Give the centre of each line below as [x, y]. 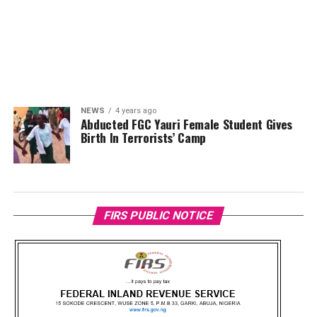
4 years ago [136, 111]
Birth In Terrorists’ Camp [143, 137]
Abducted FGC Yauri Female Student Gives [186, 124]
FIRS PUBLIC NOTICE [158, 215]
